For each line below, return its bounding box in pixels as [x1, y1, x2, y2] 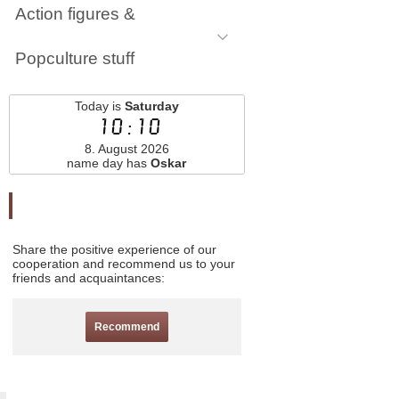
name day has [67, 156, 151, 170]
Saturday [124, 99, 179, 113]
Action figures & [15, 4, 135, 23]
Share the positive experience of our [12, 242, 216, 256]
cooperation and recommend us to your [12, 256, 235, 271]
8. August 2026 [84, 142, 169, 156]
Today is [74, 99, 125, 113]
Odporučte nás [20, 198, 121, 213]
